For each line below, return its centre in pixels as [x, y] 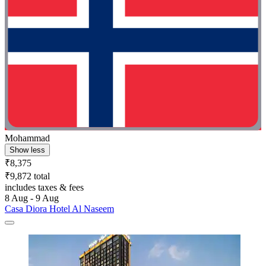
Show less [27, 150]
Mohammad [27, 138]
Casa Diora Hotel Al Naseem [59, 208]
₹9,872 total [27, 176]
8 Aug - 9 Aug [32, 198]
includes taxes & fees [44, 187]
